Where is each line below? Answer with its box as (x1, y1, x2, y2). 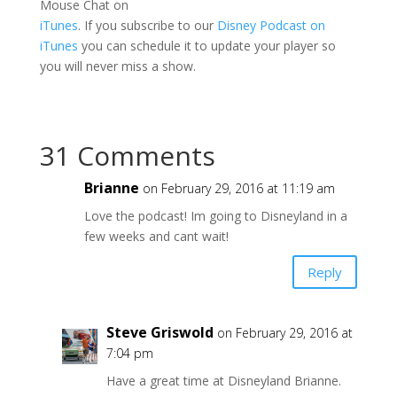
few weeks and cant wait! (83, 228, 229, 245)
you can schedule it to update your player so (77, 37, 336, 55)
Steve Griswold (105, 323, 214, 343)
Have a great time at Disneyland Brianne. (105, 372, 341, 390)
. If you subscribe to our (77, 17, 217, 35)
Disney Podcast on (216, 17, 325, 35)
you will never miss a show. (39, 58, 196, 75)
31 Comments (39, 137, 215, 175)
